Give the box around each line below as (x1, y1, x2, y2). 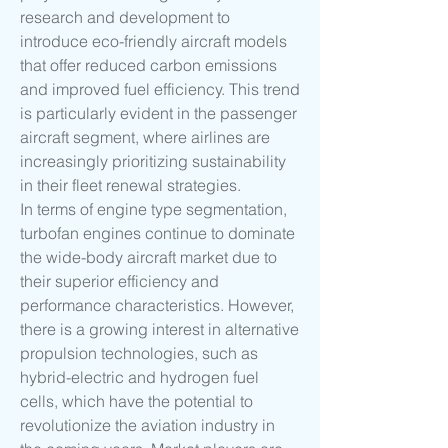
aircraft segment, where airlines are (20, 127, 270, 148)
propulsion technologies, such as (20, 343, 258, 364)
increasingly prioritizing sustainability (20, 151, 286, 172)
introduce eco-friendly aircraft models (20, 31, 287, 52)
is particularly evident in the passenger (20, 103, 297, 124)
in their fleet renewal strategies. (20, 175, 241, 196)
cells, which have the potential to (20, 391, 253, 412)
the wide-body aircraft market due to (20, 247, 277, 268)
